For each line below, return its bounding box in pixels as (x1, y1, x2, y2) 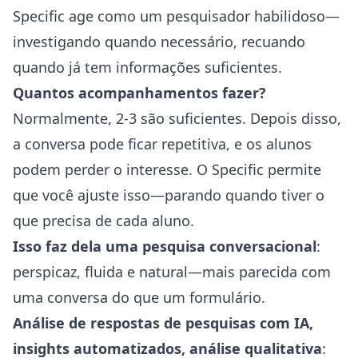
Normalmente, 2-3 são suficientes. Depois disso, (13, 109, 341, 128)
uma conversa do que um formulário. (13, 288, 265, 307)
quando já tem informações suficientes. (13, 58, 282, 77)
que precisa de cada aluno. (13, 211, 194, 230)
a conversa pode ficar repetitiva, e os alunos (13, 134, 312, 153)
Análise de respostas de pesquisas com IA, (13, 313, 313, 332)
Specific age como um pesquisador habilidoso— (13, 6, 340, 26)
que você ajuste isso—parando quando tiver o (13, 185, 324, 205)
